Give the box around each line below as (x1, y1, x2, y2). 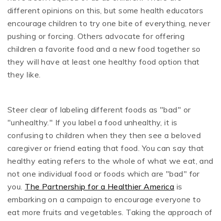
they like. (7, 70, 41, 80)
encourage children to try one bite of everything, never (7, 18, 211, 29)
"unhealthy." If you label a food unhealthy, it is (7, 117, 178, 128)
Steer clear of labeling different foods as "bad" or (7, 105, 191, 115)
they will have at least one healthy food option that (7, 57, 200, 67)
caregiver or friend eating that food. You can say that (7, 143, 204, 153)
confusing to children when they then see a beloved (7, 130, 201, 141)
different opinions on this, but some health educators (7, 5, 204, 16)
